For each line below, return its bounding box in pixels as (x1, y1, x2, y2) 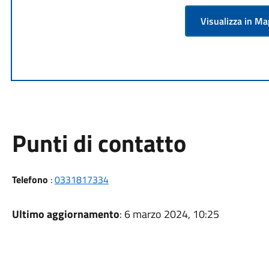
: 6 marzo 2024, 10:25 (119, 205, 219, 222)
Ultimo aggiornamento (11, 205, 119, 222)
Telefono (11, 172, 48, 187)
